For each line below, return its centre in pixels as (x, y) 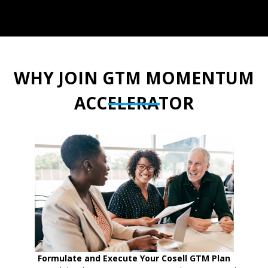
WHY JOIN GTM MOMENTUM (134, 78)
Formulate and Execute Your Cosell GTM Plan (134, 258)
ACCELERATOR (134, 103)
